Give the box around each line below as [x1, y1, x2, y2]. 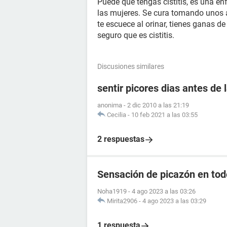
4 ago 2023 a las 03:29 [142, 197, 206, 205]
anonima [97, 101, 122, 109]
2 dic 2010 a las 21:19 [127, 101, 189, 109]
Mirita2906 [107, 197, 137, 205]
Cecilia [107, 111, 126, 119]
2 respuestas [97, 134, 144, 144]
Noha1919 [97, 187, 127, 195]
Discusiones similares [97, 62, 164, 70]
